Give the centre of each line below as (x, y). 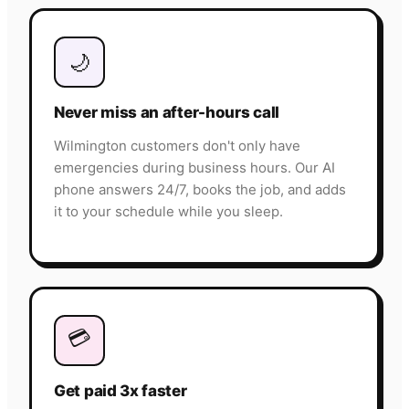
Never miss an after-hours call (167, 113)
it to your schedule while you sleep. (168, 212)
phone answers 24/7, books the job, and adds (200, 190)
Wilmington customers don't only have (177, 146)
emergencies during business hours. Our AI (194, 168)
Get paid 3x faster (121, 391)
